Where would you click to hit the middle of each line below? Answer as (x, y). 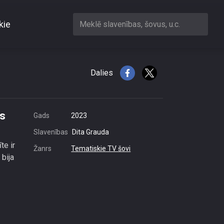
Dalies (102, 73)
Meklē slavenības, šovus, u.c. (130, 24)
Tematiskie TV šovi (101, 148)
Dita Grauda (90, 132)
